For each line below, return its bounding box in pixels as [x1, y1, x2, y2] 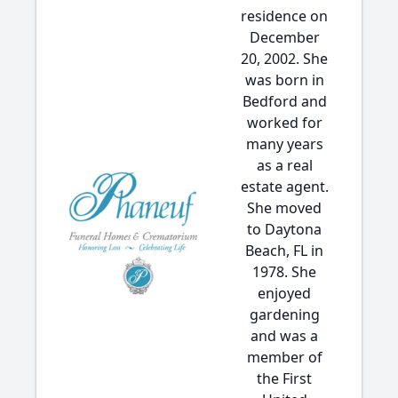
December [249, 28, 320, 47]
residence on [241, 6, 328, 26]
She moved [247, 198, 322, 218]
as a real [256, 155, 313, 175]
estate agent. [240, 177, 329, 196]
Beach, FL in [245, 241, 323, 260]
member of [246, 347, 322, 367]
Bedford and [242, 92, 327, 111]
